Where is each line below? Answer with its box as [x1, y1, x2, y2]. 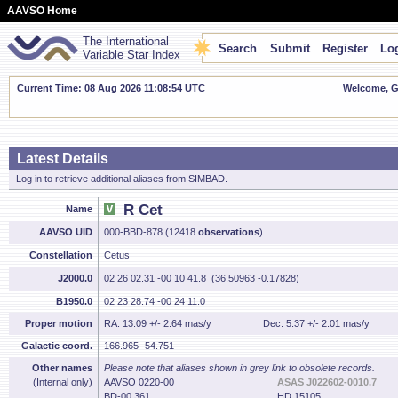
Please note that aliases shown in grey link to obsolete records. [104, 362, 375, 373]
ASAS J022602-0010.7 [277, 377, 377, 387]
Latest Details [17, 151, 108, 166]
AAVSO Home [7, 4, 77, 17]
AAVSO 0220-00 [104, 377, 174, 387]
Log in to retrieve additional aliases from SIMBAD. [16, 173, 227, 184]
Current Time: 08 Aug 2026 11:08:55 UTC [17, 83, 205, 93]
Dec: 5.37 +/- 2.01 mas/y [263, 318, 370, 329]
